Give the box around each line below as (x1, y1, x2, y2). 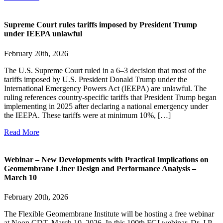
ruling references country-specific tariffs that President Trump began (4, 93, 217, 102)
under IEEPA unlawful (4, 29, 82, 38)
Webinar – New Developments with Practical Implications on (4, 155, 209, 164)
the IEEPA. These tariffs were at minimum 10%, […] (4, 111, 171, 119)
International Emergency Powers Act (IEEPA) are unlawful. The (4, 84, 207, 93)
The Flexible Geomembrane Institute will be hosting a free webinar (4, 210, 214, 219)
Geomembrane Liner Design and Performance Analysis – (4, 164, 196, 173)
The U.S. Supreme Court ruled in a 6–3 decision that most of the (4, 66, 206, 75)
